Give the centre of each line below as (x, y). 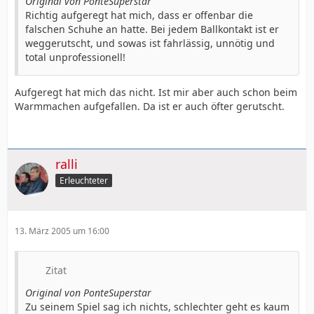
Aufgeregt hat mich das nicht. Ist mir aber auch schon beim (156, 92)
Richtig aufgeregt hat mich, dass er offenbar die (139, 15)
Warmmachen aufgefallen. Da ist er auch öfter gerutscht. (150, 106)
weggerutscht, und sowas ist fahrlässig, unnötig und (150, 43)
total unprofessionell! (75, 57)
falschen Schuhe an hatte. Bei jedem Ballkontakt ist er (152, 29)
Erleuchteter (84, 180)
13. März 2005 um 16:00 (62, 231)
